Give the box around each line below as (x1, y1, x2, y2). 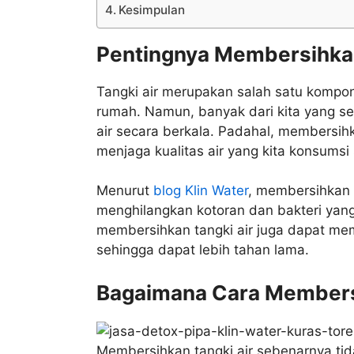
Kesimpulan (119, 2, 186, 17)
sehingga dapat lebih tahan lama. (96, 242, 309, 258)
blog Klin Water (153, 183, 248, 199)
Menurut (96, 183, 153, 199)
